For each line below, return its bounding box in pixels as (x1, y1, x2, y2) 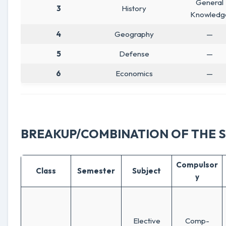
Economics (115, 69, 153, 78)
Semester (77, 166, 115, 176)
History (122, 4, 146, 13)
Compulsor (176, 160, 218, 169)
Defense (119, 49, 149, 59)
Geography (114, 29, 154, 39)
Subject (132, 166, 161, 176)
